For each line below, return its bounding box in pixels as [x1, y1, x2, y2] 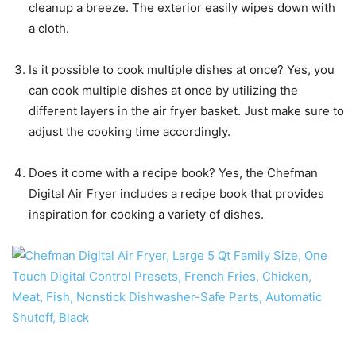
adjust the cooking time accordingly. [29, 124, 230, 140]
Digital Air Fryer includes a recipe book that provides [29, 186, 324, 202]
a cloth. [29, 21, 69, 37]
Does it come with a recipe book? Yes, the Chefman [29, 165, 318, 181]
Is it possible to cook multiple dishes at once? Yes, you [29, 62, 335, 78]
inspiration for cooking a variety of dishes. [29, 207, 264, 222]
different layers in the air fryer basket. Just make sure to [29, 103, 344, 119]
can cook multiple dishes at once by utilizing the [29, 83, 298, 99]
